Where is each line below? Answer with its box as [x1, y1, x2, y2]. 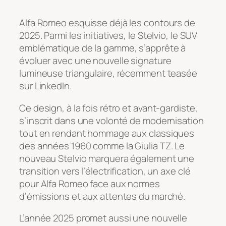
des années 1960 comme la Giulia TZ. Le [19, 139, 185, 152]
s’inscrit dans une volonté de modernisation [19, 114, 204, 127]
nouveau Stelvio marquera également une [19, 151, 195, 165]
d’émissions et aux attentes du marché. [19, 189, 186, 203]
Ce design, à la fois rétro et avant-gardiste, [19, 101, 198, 115]
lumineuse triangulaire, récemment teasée [19, 67, 197, 80]
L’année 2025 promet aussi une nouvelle [19, 211, 188, 225]
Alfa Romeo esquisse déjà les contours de [19, 16, 195, 30]
